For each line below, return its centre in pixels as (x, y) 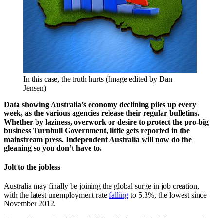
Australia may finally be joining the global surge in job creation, (101, 186)
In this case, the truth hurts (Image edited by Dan (98, 79)
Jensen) (35, 88)
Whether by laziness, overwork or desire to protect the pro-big (106, 122)
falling (119, 195)
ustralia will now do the (153, 139)
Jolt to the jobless (32, 167)
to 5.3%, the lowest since (168, 195)
